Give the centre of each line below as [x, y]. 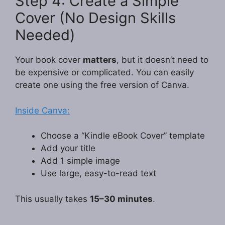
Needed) [45, 35]
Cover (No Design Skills [95, 18]
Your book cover [49, 60]
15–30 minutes [121, 199]
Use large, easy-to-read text [98, 174]
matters [100, 60]
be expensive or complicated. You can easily [104, 73]
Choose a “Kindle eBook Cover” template [123, 136]
